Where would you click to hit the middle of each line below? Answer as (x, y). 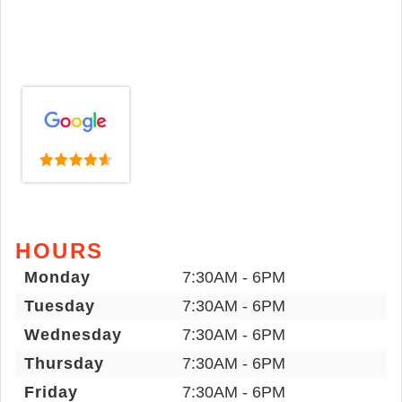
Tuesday (60, 306)
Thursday (64, 363)
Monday (57, 277)
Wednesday (73, 334)
